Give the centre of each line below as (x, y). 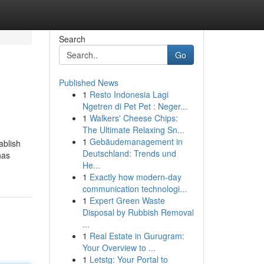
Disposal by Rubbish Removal (138, 212)
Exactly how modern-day (135, 177)
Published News (88, 82)
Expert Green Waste (127, 200)
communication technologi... (134, 189)
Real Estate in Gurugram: (137, 236)
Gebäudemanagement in (136, 141)
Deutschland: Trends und (129, 153)
